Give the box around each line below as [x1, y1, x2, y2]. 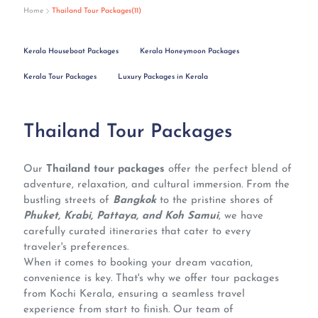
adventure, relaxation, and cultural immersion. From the [23, 180, 290, 191]
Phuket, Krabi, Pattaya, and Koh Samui [23, 211, 219, 222]
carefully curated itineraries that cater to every [23, 226, 251, 238]
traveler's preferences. [23, 242, 129, 253]
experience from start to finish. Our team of [23, 305, 234, 316]
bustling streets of [23, 195, 114, 207]
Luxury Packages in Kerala [118, 73, 209, 82]
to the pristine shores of [156, 195, 274, 207]
